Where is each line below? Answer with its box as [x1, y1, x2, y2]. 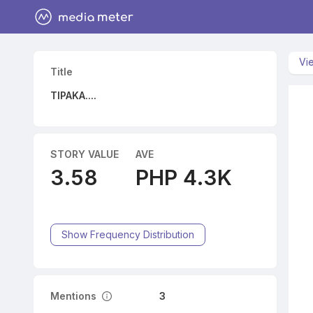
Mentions [50, 290, 96, 302]
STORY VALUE [50, 148, 119, 160]
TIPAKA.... [50, 89, 96, 101]
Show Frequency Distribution [61, 228, 194, 240]
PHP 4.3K [135, 165, 232, 190]
